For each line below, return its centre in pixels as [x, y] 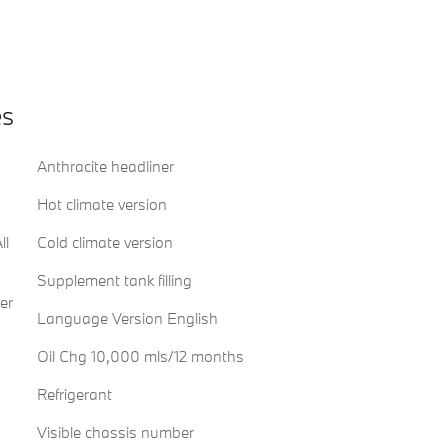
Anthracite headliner [105, 166]
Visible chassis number [115, 432]
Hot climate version [101, 204]
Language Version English [127, 318]
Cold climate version [104, 242]
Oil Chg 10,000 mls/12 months [140, 356]
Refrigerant [74, 394]
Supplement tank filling [114, 280]
